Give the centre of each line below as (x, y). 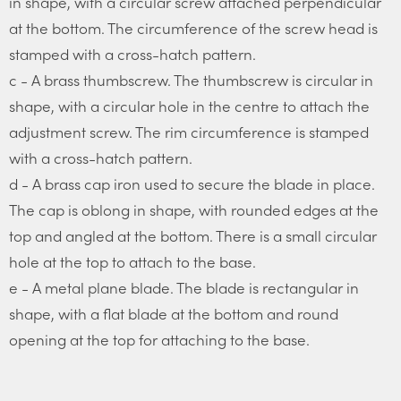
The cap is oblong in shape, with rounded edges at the (194, 209)
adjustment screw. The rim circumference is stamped (189, 131)
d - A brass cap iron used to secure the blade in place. (192, 183)
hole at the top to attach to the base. (132, 261)
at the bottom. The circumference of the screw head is (193, 27)
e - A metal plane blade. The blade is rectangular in (184, 287)
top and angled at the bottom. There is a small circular (193, 235)
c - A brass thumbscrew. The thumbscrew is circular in (191, 79)
